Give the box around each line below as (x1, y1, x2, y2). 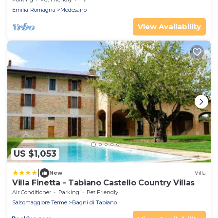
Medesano (60, 6, 87, 14)
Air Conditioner (12, 188, 51, 196)
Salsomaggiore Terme (12, 199, 67, 206)
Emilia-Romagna (12, 6, 55, 14)
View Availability (138, 22, 201, 32)
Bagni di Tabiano (72, 199, 117, 206)
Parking (58, 188, 79, 196)
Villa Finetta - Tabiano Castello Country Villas (12, 178, 195, 187)
